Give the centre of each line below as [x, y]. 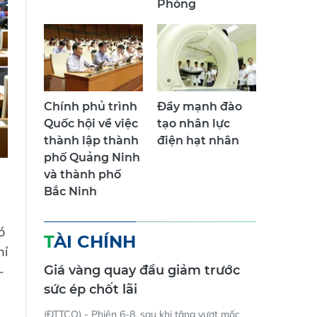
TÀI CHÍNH [95, 242]
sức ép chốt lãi [91, 290]
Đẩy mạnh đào [200, 107]
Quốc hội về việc [91, 124]
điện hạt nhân [198, 141]
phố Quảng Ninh [92, 158]
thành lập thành [91, 141]
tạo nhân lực [194, 124]
